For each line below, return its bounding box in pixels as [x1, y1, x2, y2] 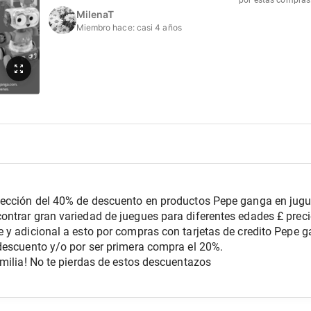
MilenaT [76, 8, 115, 20]
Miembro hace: [76, 22, 137, 33]
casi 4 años [136, 22, 182, 33]
